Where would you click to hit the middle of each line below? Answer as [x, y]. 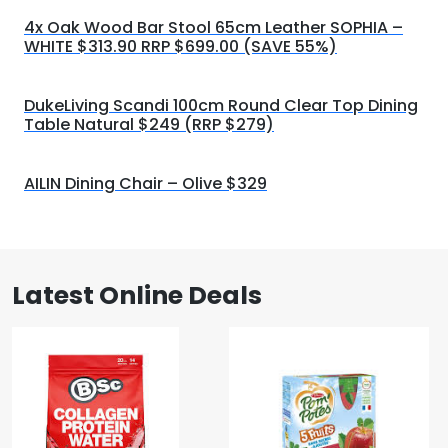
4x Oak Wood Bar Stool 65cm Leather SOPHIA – [213, 27]
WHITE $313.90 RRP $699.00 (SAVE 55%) [180, 46]
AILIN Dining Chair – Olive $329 [145, 183]
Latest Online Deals [137, 295]
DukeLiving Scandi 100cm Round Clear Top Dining [221, 105]
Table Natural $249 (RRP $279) [149, 124]
